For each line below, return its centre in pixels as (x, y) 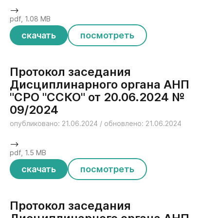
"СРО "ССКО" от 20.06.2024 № (97, 97)
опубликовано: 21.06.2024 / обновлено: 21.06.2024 (96, 123)
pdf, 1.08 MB (30, 19)
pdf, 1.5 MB (28, 153)
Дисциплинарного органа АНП (100, 84)
